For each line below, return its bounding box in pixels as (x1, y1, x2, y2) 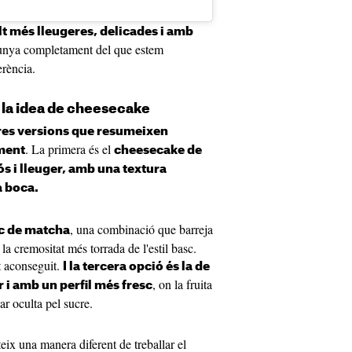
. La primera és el (25, 141, 114, 158)
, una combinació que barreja (70, 221, 213, 238)
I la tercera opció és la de (63, 261, 210, 273)
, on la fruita (152, 276, 212, 293)
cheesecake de (114, 145, 202, 157)
